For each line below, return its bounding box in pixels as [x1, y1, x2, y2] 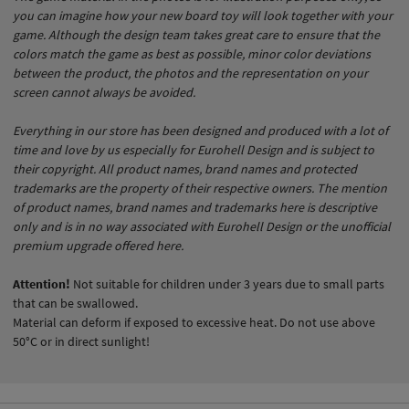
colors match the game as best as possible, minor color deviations [13, 45, 371, 62]
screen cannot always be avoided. [13, 83, 195, 100]
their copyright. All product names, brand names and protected [13, 160, 357, 177]
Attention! [13, 275, 70, 292]
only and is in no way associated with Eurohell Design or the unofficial [13, 217, 391, 235]
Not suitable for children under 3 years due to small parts [70, 275, 384, 292]
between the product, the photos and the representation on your [13, 64, 368, 81]
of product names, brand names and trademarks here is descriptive [13, 198, 377, 215]
